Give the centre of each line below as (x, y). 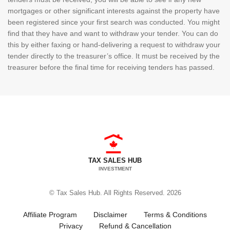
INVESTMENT (115, 169)
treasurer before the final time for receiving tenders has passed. (111, 68)
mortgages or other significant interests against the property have (114, 11)
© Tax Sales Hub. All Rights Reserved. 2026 (115, 193)
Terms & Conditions (175, 215)
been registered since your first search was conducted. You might (114, 22)
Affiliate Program (50, 215)
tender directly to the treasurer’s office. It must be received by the (114, 56)
